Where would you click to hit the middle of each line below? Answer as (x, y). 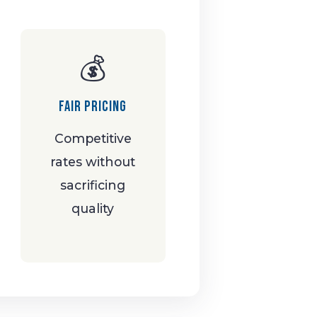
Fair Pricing (93, 106)
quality (93, 208)
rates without (93, 161)
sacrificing (93, 185)
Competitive (93, 138)
